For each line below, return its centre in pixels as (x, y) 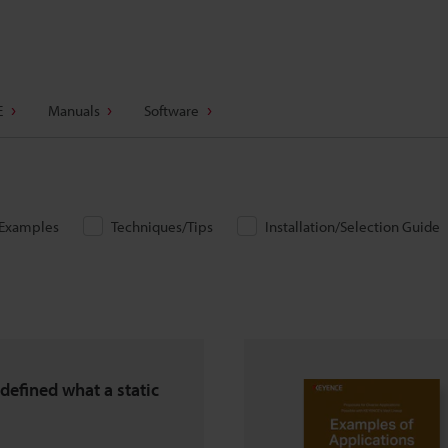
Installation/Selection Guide (352, 226)
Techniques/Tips (162, 226)
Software (171, 110)
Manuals (73, 110)
